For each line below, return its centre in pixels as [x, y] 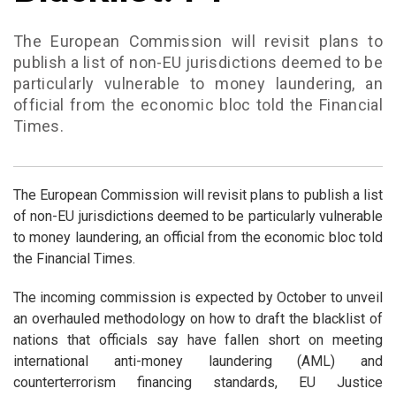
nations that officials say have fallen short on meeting [198, 340]
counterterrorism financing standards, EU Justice [198, 383]
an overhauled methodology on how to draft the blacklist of [198, 319]
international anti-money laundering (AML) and [198, 362]
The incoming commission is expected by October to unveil [198, 298]
